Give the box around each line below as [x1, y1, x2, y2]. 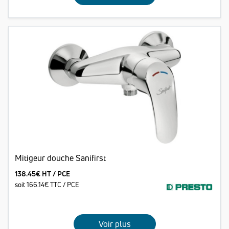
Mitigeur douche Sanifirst [15, 152, 106, 164]
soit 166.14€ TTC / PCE [15, 180, 79, 190]
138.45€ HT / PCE [15, 169, 70, 179]
